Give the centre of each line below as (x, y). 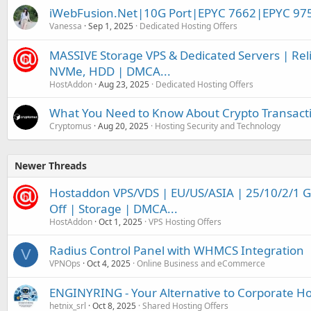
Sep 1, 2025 (111, 26)
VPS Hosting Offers (185, 221)
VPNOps (65, 263)
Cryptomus (70, 126)
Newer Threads (51, 165)
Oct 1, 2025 (120, 221)
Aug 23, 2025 (124, 84)
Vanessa (66, 26)
